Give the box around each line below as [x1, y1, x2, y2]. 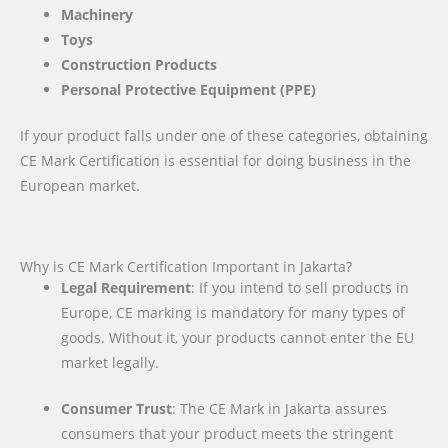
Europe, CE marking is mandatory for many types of [61, 302, 406, 322]
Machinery [61, 5, 134, 25]
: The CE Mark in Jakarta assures [172, 399, 388, 419]
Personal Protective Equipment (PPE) [61, 80, 317, 100]
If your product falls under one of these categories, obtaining [20, 125, 428, 145]
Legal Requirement [61, 277, 192, 297]
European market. [20, 175, 140, 195]
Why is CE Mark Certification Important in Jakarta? [20, 256, 352, 276]
